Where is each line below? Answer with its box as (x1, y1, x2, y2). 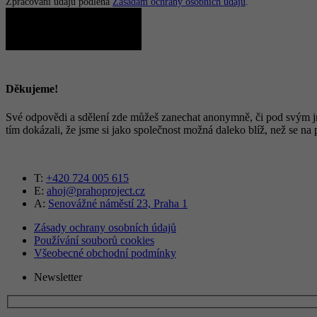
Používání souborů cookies (34, 234, 154, 246)
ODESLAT (49, 23, 98, 35)
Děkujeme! (6, 83, 58, 96)
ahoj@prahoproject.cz (47, 184, 145, 197)
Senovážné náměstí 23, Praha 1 (48, 197, 188, 209)
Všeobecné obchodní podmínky (34, 246, 176, 259)
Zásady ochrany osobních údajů (34, 221, 176, 234)
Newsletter (34, 270, 82, 283)
